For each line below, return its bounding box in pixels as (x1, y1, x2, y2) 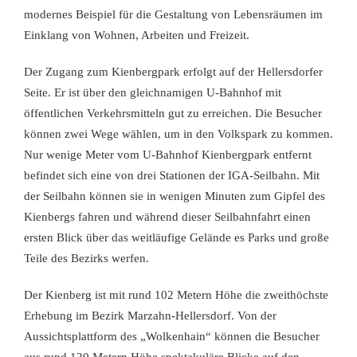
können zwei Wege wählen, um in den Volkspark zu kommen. (24, 127, 333, 141)
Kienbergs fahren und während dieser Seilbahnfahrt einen (24, 210, 311, 224)
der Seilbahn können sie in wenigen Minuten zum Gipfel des (24, 190, 325, 203)
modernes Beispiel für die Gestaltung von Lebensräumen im (24, 8, 323, 22)
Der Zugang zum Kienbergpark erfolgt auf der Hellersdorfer (24, 65, 323, 79)
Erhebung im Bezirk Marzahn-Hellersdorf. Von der (24, 309, 277, 323)
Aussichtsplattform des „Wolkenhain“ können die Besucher (24, 330, 320, 343)
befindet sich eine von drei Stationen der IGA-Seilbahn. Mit (24, 169, 320, 182)
